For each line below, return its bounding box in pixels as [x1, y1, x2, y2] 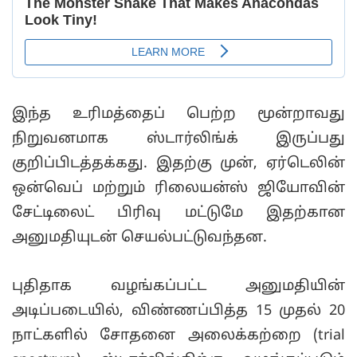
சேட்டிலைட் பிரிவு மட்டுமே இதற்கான [12, 205, 345, 222]
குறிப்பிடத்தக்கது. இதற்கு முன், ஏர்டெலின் [12, 155, 345, 173]
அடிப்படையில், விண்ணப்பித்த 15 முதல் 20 [12, 303, 345, 320]
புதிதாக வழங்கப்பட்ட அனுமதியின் [12, 278, 345, 296]
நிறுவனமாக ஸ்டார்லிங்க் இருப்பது [12, 131, 345, 148]
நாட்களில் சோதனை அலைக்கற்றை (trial [12, 328, 345, 345]
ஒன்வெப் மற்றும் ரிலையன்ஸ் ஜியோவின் [12, 180, 345, 198]
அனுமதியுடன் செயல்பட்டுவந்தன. [12, 229, 267, 247]
